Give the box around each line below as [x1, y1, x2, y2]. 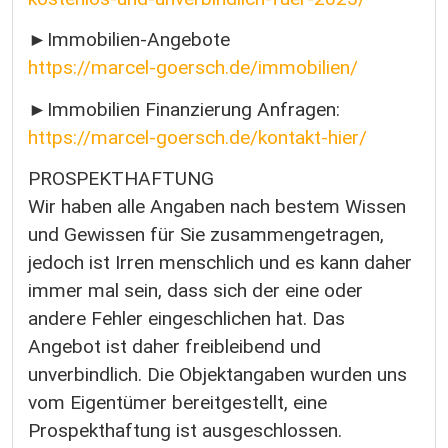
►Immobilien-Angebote [28, 28, 230, 52]
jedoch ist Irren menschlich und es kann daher [28, 251, 412, 275]
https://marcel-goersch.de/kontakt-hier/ [28, 125, 367, 149]
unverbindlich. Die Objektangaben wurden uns [28, 363, 407, 387]
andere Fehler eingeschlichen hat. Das [28, 307, 345, 331]
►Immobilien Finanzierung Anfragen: [28, 97, 340, 121]
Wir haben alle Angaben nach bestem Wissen [28, 195, 406, 219]
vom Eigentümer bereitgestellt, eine [28, 391, 327, 415]
